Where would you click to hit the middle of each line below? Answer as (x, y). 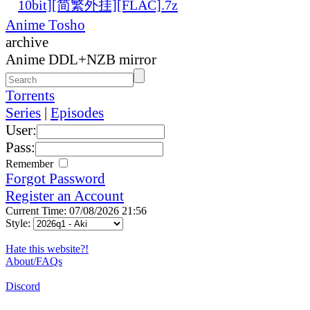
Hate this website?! (47, 248)
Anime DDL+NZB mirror (81, 59)
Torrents (30, 95)
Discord (23, 286)
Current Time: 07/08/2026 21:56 (76, 210)
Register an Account (65, 195)
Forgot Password (55, 178)
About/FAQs (34, 261)
